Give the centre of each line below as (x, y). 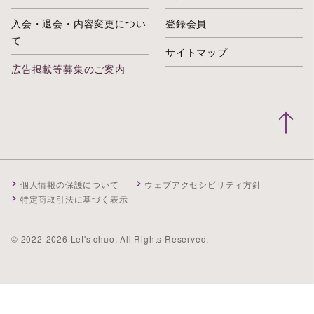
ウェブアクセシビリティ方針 (203, 184)
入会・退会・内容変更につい (79, 23)
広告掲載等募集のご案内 (68, 69)
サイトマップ (197, 52)
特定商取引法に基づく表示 (74, 199)
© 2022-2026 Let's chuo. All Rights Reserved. (110, 239)
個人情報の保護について (69, 184)
